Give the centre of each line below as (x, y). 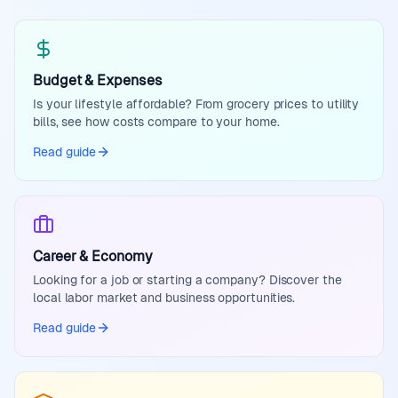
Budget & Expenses (98, 80)
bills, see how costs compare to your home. (156, 122)
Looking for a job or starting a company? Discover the (187, 280)
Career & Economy (93, 256)
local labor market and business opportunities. (164, 298)
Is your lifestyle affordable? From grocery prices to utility (196, 104)
